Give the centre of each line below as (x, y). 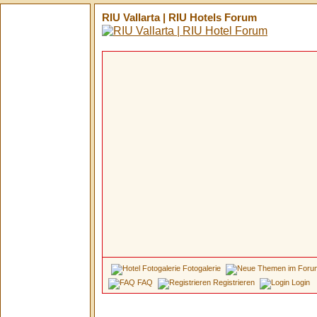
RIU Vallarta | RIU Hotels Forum (179, 17)
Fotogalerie (202, 268)
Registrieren (234, 282)
